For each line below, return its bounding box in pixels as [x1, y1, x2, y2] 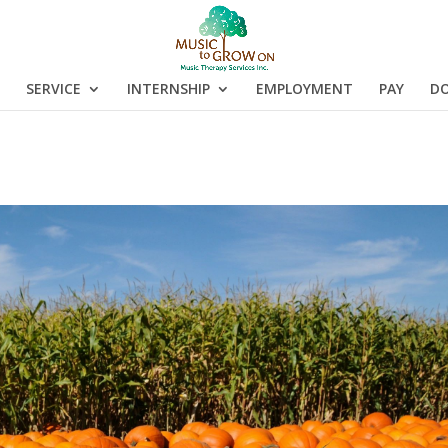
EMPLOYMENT [255, 79, 353, 98]
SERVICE [25, 79, 81, 98]
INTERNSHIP [126, 79, 210, 98]
